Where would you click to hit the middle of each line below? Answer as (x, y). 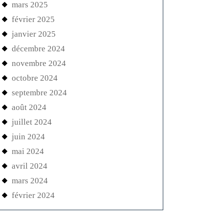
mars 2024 (30, 181)
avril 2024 (30, 166)
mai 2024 (28, 151)
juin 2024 (28, 137)
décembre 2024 (38, 49)
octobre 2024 (35, 78)
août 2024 (29, 107)
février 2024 (33, 195)
